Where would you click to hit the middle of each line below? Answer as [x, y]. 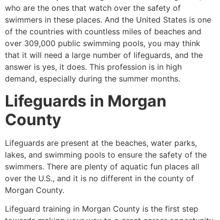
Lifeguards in [56, 101]
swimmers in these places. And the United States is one [108, 20]
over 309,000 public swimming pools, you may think [103, 43]
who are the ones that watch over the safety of [93, 8]
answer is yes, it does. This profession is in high [93, 67]
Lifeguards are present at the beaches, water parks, [101, 143]
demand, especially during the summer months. [93, 79]
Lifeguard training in [43, 209]
